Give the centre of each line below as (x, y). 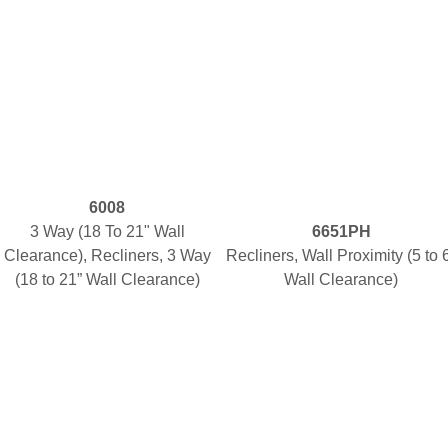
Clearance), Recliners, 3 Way (107, 255)
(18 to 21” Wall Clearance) (107, 279)
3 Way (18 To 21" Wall (107, 231)
